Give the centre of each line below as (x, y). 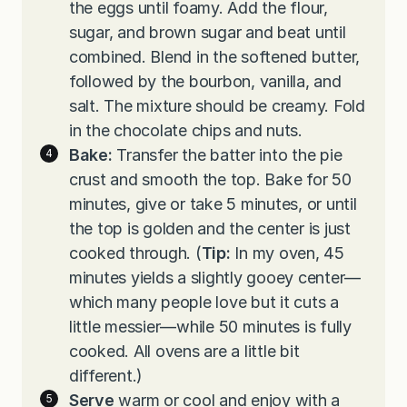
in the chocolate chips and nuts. (186, 131)
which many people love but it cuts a (204, 303)
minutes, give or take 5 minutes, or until (213, 204)
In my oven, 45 (287, 253)
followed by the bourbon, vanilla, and (205, 82)
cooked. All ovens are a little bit (184, 352)
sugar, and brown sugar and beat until (208, 33)
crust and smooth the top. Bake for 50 (210, 180)
